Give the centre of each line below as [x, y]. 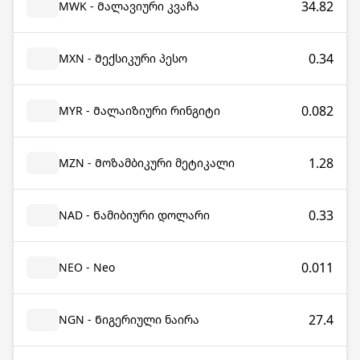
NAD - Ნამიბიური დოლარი [134, 215]
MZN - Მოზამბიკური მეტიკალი [147, 163]
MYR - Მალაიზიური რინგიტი [139, 110]
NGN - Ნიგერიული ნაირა [129, 319]
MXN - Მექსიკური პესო [123, 58]
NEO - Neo [87, 267]
